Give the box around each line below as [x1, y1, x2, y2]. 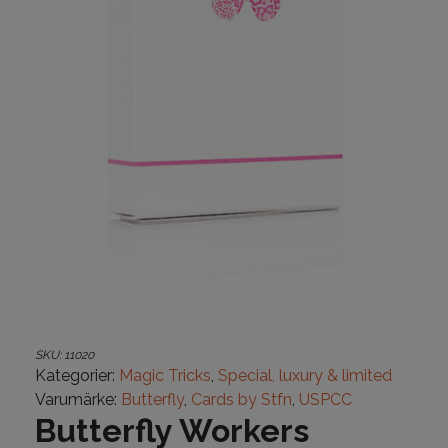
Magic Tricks [119, 366, 211, 386]
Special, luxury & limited [218, 366, 392, 386]
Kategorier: [35, 366, 119, 386]
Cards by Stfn [191, 390, 292, 410]
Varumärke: [35, 390, 121, 410]
